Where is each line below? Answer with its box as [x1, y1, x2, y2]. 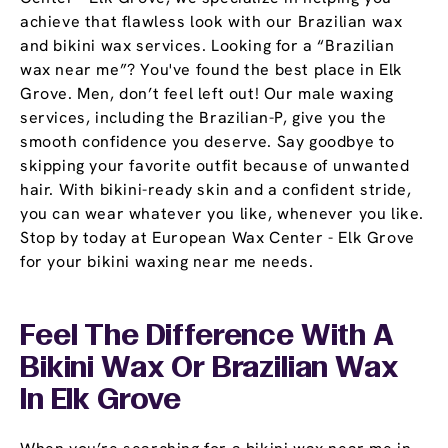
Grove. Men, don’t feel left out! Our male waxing [20, 83, 394, 105]
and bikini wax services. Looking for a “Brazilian [20, 35, 395, 57]
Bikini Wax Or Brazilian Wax [20, 355, 399, 384]
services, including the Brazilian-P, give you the [20, 107, 387, 129]
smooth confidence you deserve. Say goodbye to [20, 131, 396, 153]
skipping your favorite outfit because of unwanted [20, 155, 410, 177]
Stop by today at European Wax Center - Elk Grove [20, 227, 415, 249]
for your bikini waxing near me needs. [20, 251, 314, 273]
